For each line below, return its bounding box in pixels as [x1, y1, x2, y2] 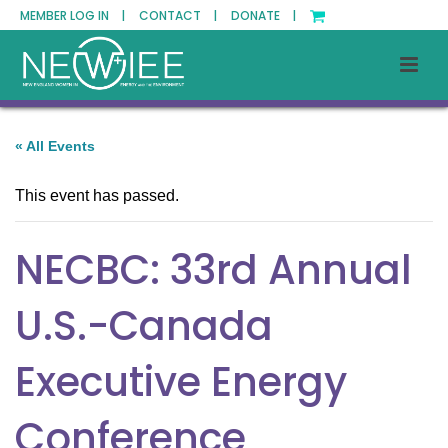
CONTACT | [139, 7, 217, 24]
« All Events [15, 138, 95, 154]
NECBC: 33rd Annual [15, 242, 412, 298]
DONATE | [231, 7, 296, 24]
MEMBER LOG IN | [20, 7, 125, 24]
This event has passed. [15, 187, 179, 204]
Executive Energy [15, 354, 347, 410]
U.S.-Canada [15, 298, 273, 354]
